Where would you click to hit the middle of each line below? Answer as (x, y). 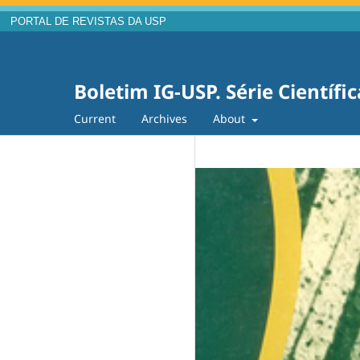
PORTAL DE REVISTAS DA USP (88, 22)
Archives (164, 119)
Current (95, 119)
